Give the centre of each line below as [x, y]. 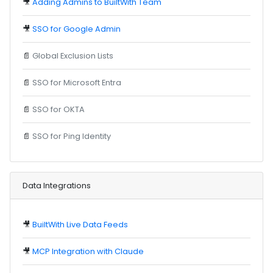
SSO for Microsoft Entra [77, 82]
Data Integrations [57, 185]
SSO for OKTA [59, 109]
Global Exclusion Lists [73, 55]
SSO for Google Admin [77, 29]
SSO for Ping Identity [72, 136]
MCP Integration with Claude [88, 251]
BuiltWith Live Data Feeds [80, 224]
